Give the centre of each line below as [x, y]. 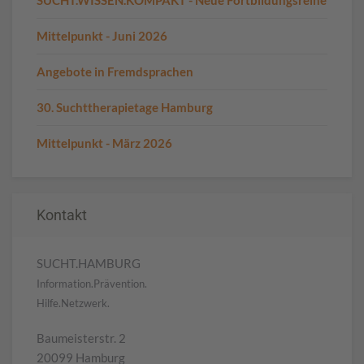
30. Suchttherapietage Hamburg [125, 107]
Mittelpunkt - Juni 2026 [102, 35]
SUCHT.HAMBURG [89, 263]
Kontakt [62, 214]
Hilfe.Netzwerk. [73, 303]
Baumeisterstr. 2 [81, 338]
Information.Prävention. [92, 283]
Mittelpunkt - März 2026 [104, 143]
